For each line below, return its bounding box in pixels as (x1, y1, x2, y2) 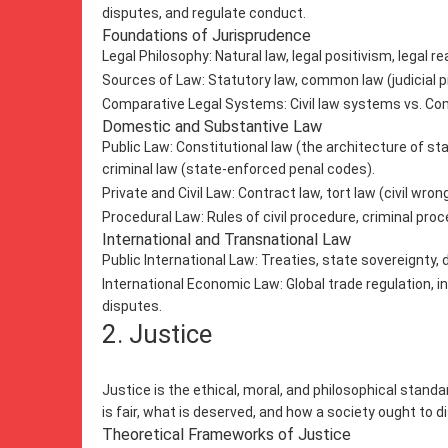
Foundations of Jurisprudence (102, 26, 311, 45)
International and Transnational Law (102, 230, 351, 249)
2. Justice (102, 319, 218, 349)
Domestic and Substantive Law (102, 117, 322, 136)
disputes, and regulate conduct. (102, 5, 306, 21)
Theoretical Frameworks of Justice (102, 425, 351, 444)
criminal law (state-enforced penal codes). (102, 161, 375, 177)
